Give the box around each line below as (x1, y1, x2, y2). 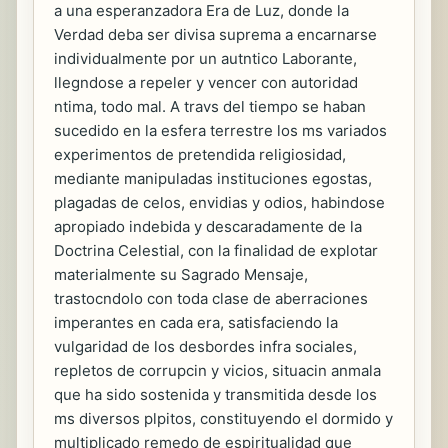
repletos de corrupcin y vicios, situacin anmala (54, 361, 381, 380)
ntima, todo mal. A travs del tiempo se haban (54, 97, 366, 116)
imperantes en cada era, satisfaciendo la (54, 313, 338, 332)
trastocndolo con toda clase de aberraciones (54, 289, 368, 308)
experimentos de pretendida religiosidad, (54, 145, 346, 164)
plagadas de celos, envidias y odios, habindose (54, 193, 385, 212)
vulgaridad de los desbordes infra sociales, (54, 337, 357, 356)
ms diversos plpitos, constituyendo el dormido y (54, 409, 393, 428)
